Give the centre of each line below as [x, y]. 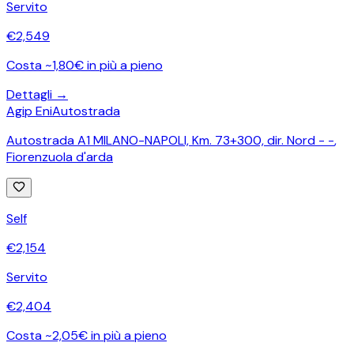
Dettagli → [37, 94]
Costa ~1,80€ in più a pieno [85, 65]
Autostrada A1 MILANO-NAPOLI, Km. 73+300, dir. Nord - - [170, 140]
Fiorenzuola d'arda [60, 156]
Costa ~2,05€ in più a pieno [87, 335]
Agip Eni [29, 111]
